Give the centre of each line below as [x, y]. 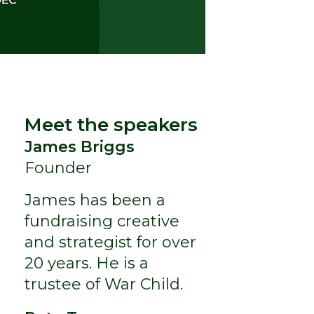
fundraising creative [102, 221]
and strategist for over [110, 242]
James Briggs [79, 146]
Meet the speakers [111, 124]
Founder [58, 168]
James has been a [95, 200]
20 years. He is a [86, 263]
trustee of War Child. [103, 284]
